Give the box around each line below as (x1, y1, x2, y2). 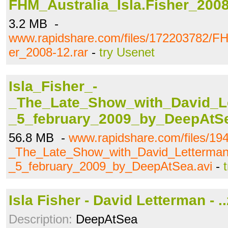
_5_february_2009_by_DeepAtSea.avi (9, 159, 212, 173)
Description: (9, 212, 72, 226)
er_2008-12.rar (9, 45, 88, 59)
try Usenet (99, 45, 155, 59)
